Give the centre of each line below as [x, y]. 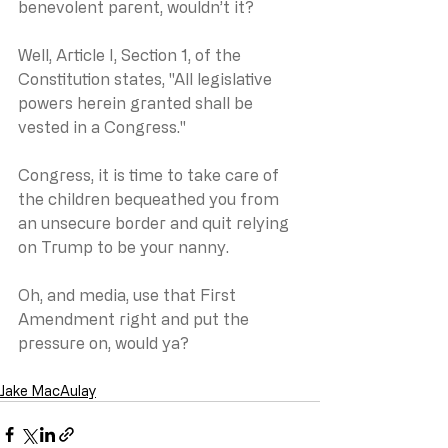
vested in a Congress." [102, 126]
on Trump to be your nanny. [123, 246]
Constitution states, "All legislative [147, 78]
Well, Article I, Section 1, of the [131, 54]
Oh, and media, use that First [129, 294]
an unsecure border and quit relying [155, 222]
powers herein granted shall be [137, 102]
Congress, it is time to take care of [150, 174]
